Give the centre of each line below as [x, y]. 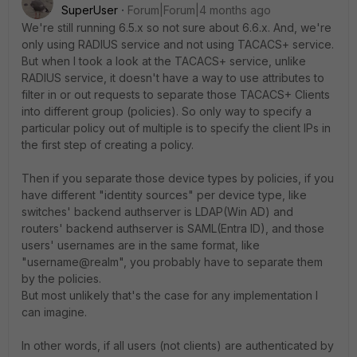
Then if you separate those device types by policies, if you [178, 178]
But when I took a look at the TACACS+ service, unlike [164, 61]
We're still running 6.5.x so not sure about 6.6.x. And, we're [177, 27]
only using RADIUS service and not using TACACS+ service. [178, 44]
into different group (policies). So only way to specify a [167, 111]
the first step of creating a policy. [108, 145]
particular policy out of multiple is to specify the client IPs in [176, 128]
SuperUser [90, 10]
